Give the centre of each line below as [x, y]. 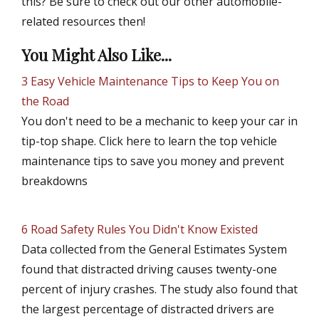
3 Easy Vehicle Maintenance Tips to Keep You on [150, 82]
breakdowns [54, 181]
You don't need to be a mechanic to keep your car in [159, 121]
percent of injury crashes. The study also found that [159, 289]
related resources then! [83, 22]
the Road [45, 101]
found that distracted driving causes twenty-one [149, 270]
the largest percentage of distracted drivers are [148, 309]
